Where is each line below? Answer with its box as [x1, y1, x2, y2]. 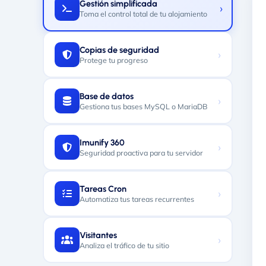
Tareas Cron [80, 183, 126, 194]
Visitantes [80, 230, 117, 240]
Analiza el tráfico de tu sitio [80, 240, 169, 250]
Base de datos [80, 91, 134, 102]
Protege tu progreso [80, 55, 148, 65]
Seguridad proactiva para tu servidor [80, 148, 203, 157]
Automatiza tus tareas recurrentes [80, 194, 194, 204]
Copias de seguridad [80, 45, 159, 55]
